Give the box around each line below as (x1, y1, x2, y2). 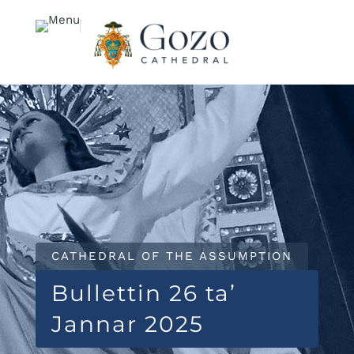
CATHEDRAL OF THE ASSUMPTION (51, 249, 292, 263)
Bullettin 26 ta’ (51, 280, 236, 307)
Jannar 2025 (51, 311, 204, 337)
